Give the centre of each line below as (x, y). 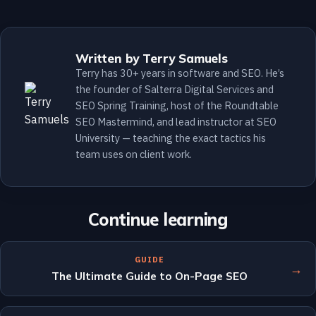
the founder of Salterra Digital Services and (175, 89)
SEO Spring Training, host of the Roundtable (177, 105)
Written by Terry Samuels (152, 58)
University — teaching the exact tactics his (171, 138)
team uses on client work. (134, 154)
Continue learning (158, 219)
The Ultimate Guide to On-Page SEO (150, 276)
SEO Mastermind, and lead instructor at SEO (176, 122)
